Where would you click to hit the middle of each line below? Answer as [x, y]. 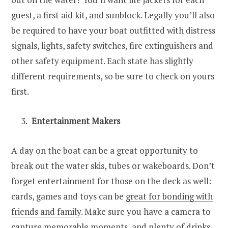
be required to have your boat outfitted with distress [113, 31]
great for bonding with [169, 196]
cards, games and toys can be [68, 196]
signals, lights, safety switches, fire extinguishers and [112, 46]
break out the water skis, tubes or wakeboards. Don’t [113, 166]
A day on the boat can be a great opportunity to [105, 151]
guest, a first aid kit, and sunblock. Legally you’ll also [113, 15]
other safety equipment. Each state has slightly [102, 61]
